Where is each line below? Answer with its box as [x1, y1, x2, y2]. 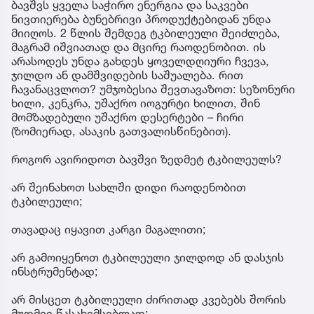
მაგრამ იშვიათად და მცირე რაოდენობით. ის [11, 40, 266, 55]
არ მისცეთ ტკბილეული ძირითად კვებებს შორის [11, 292, 286, 307]
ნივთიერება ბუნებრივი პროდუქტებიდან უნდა [11, 12, 271, 27]
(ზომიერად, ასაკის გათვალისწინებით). [11, 124, 231, 139]
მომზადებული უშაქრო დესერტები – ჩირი [11, 110, 244, 125]
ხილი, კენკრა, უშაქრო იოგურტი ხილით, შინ [11, 96, 260, 111]
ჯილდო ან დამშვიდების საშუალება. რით [11, 68, 243, 83]
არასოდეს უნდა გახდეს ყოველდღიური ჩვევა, [11, 54, 269, 69]
